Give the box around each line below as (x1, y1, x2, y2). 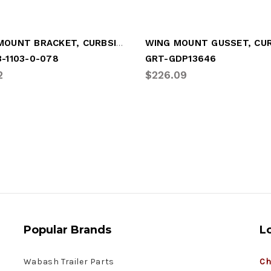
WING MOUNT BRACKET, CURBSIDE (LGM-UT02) (116, 36, 123, 48)
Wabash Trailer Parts (23, 256, 114, 267)
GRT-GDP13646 (145, 53, 217, 64)
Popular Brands (23, 223, 111, 237)
